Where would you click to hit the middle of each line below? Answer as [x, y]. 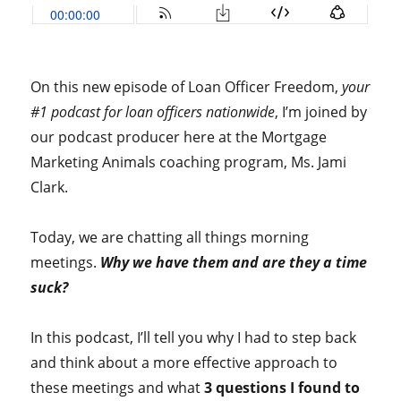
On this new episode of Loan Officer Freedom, [187, 87]
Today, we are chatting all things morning [170, 237]
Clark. [51, 187]
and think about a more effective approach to [184, 363]
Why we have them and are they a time [234, 262]
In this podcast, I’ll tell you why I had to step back [194, 337]
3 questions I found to [282, 388]
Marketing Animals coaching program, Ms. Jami [189, 162]
